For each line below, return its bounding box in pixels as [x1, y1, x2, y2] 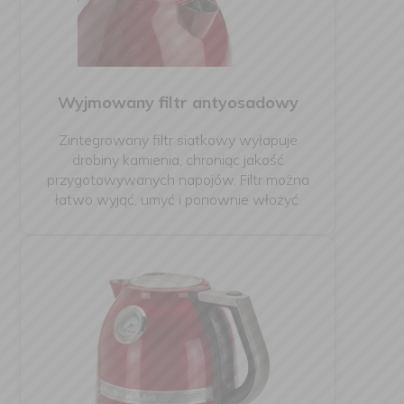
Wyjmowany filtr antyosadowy [57, 92, 298, 113]
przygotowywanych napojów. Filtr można [46, 170, 309, 188]
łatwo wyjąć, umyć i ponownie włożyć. [54, 190, 301, 208]
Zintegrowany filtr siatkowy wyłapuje [58, 131, 298, 149]
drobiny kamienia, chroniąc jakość [71, 151, 284, 169]
